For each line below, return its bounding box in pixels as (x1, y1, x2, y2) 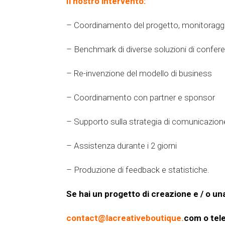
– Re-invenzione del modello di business (66, 68, 212, 79)
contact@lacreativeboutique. (66, 213, 184, 223)
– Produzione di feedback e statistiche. (66, 165, 209, 175)
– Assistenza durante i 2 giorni (66, 141, 177, 151)
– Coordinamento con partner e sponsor (66, 92, 215, 103)
